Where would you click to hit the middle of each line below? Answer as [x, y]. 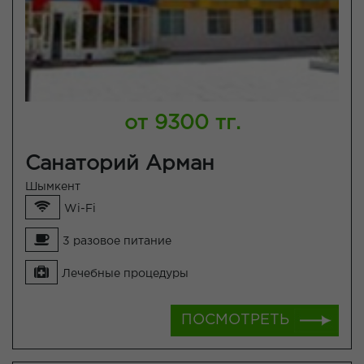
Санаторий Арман [120, 165]
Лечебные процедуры [125, 274]
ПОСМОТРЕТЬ [235, 321]
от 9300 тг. [182, 124]
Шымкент [53, 187]
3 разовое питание [117, 242]
